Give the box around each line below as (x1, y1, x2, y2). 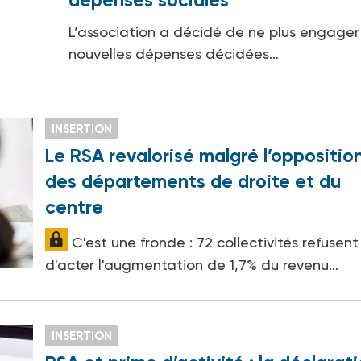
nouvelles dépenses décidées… (68, 45, 279, 63)
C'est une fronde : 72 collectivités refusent (68, 234, 359, 251)
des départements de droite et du (45, 170, 342, 193)
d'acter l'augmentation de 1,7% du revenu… (45, 256, 339, 274)
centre (45, 196, 104, 219)
